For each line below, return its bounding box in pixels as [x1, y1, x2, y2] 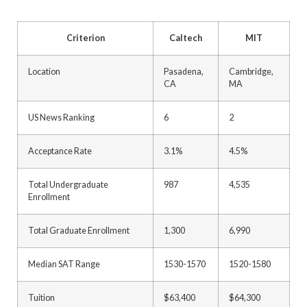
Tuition [28, 293, 55, 303]
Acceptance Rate [28, 146, 92, 156]
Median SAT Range [28, 259, 100, 269]
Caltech [169, 33, 202, 43]
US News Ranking [28, 112, 95, 123]
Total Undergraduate [28, 180, 108, 190]
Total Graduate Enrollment [28, 225, 130, 236]
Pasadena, [164, 66, 204, 77]
